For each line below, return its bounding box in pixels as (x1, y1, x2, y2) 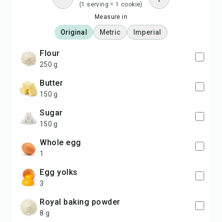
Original (60, 28, 87, 36)
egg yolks (44, 167, 78, 177)
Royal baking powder (45, 197, 120, 207)
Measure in (95, 13, 127, 20)
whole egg (47, 138, 81, 147)
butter (45, 78, 63, 88)
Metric (99, 28, 121, 36)
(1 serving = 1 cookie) (79, 1, 143, 8)
